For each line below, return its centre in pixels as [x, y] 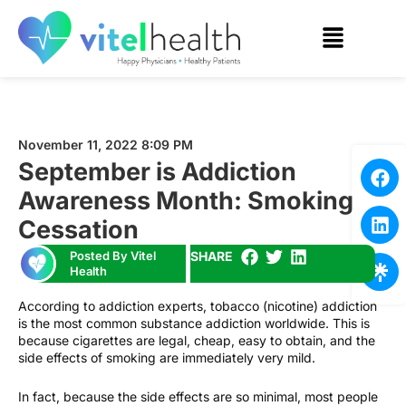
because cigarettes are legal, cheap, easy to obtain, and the [197, 340]
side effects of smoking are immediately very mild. [167, 358]
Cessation [78, 230]
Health [88, 271]
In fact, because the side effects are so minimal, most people [198, 396]
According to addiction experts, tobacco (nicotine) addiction [198, 306]
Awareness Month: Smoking [186, 201]
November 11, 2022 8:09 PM [106, 145]
